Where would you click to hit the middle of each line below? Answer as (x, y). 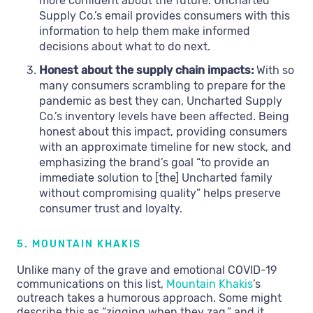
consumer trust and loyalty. (111, 209)
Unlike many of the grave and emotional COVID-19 (147, 270)
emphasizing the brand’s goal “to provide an (154, 163)
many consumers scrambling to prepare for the (162, 86)
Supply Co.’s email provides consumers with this (165, 16)
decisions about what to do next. (125, 47)
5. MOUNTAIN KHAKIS (79, 245)
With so (275, 71)
